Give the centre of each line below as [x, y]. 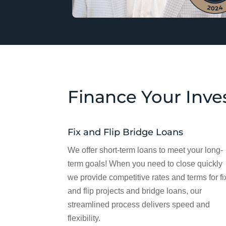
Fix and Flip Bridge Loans [126, 132]
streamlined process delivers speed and [139, 204]
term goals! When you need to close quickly [145, 163]
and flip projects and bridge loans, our [135, 191]
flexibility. [84, 218]
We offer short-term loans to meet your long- [146, 150]
